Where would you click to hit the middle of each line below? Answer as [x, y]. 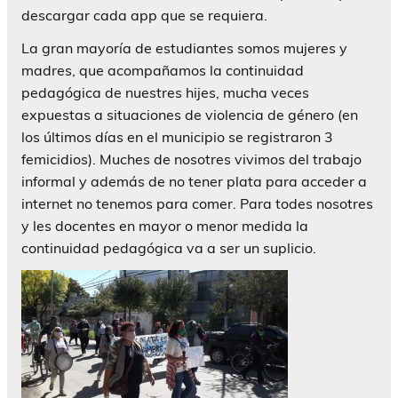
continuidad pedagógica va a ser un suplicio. [169, 248]
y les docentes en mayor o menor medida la [165, 226]
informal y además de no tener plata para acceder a [194, 182]
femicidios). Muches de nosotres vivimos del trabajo [191, 159]
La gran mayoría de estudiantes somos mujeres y [184, 48]
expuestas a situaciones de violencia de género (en [190, 115]
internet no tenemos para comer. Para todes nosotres [197, 204]
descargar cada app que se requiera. [144, 16]
